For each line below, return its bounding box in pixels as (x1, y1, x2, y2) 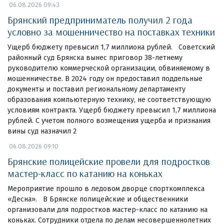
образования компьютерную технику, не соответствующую (7, 95, 211, 104)
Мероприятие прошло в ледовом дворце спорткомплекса (7, 184, 204, 193)
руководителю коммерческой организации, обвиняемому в (7, 63, 210, 72)
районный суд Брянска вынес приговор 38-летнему (7, 53, 182, 62)
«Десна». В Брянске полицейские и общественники (7, 194, 188, 203)
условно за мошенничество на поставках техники (7, 25, 215, 38)
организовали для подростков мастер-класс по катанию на (7, 205, 207, 214)
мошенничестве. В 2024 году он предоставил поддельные (7, 74, 202, 83)
